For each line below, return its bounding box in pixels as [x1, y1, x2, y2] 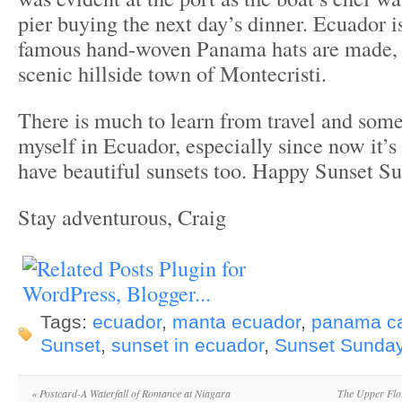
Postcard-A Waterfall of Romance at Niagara [37, 386, 231, 400]
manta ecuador [172, 311, 301, 333]
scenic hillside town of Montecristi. [18, 58, 327, 88]
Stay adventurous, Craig [18, 202, 226, 232]
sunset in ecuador [111, 335, 264, 356]
